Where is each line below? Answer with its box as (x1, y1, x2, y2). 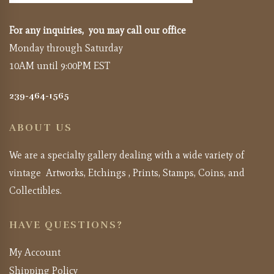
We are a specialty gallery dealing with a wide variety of (9, 149, 244, 161)
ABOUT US (9, 121, 72, 134)
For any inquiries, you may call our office (9, 24, 186, 36)
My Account (9, 246, 61, 258)
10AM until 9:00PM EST (9, 59, 110, 72)
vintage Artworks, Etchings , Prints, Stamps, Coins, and (9, 166, 245, 179)
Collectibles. (9, 184, 62, 196)
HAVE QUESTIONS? (9, 218, 123, 231)
